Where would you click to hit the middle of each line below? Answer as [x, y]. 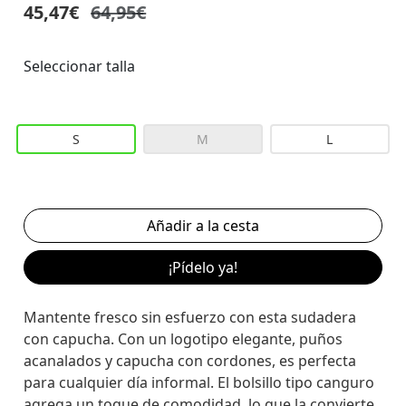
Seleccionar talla [80, 66]
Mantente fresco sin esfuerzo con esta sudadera [190, 317]
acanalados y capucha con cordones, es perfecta [190, 360]
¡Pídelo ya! [203, 267]
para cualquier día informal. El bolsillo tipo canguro [199, 382]
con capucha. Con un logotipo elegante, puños [184, 338]
